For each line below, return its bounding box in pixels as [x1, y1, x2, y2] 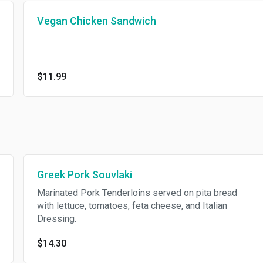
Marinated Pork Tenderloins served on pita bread [36, 187, 237, 198]
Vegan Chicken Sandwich [36, 15, 156, 27]
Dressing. [36, 213, 76, 224]
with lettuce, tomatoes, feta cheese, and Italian [36, 200, 227, 211]
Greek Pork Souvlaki [36, 168, 132, 181]
